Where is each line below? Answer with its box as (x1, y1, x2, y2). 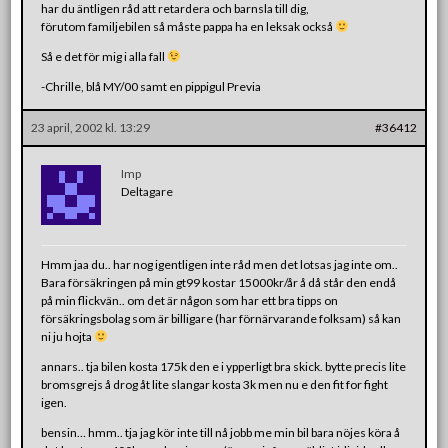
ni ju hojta (41, 328, 95, 344)
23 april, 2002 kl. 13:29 (31, 119, 151, 135)
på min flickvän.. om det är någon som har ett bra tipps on (41, 292, 339, 308)
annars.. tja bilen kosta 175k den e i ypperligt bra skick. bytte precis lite (41, 358, 407, 374)
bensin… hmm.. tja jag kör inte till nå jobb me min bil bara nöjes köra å (41, 424, 401, 440)
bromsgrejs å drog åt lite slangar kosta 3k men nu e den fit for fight (41, 376, 389, 392)
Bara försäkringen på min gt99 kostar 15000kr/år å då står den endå (41, 274, 397, 290)
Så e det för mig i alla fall (41, 48, 168, 64)
